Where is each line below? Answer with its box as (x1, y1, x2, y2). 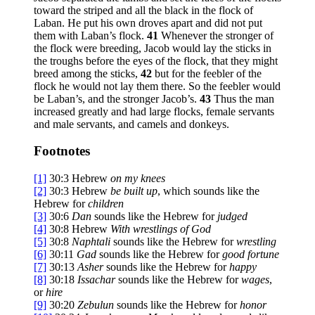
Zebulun (77, 298, 114, 311)
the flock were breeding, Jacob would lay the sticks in (34, 41, 271, 54)
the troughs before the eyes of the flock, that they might (34, 54, 278, 67)
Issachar (77, 273, 115, 285)
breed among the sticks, (34, 67, 141, 79)
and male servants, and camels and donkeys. (34, 117, 229, 130)
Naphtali (72, 235, 110, 247)
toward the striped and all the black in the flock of (34, 4, 253, 16)
